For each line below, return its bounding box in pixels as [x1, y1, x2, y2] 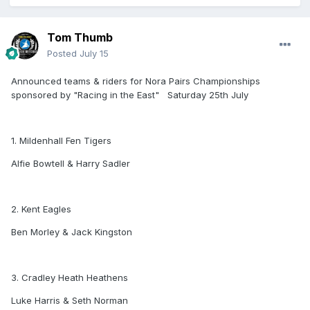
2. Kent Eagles [11, 203, 71, 215]
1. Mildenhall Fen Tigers [11, 135, 111, 147]
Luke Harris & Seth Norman [11, 295, 128, 307]
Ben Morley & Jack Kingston [11, 226, 132, 238]
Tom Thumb [47, 30, 113, 45]
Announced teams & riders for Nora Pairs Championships [11, 75, 260, 87]
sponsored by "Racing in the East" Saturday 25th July [11, 89, 251, 101]
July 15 [80, 48, 109, 60]
